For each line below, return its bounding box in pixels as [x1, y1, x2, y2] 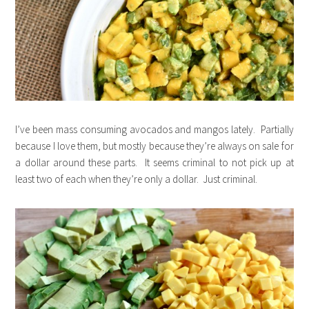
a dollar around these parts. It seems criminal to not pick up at [15, 155, 294, 169]
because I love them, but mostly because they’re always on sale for [15, 139, 294, 152]
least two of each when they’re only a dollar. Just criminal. [15, 172, 258, 186]
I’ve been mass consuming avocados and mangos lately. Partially [15, 122, 294, 136]
